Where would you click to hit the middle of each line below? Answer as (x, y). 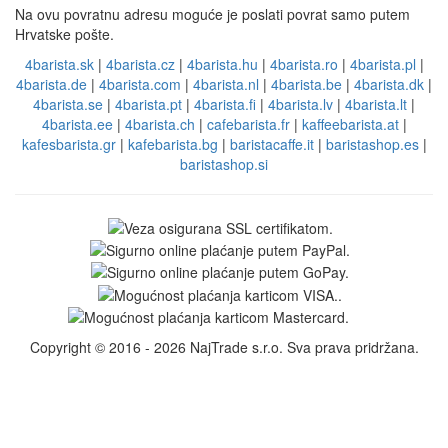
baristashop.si (224, 164)
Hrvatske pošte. (64, 34)
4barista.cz (140, 64)
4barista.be (306, 84)
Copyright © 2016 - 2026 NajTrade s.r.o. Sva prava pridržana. (224, 347)
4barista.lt (376, 104)
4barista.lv (300, 104)
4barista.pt (148, 104)
